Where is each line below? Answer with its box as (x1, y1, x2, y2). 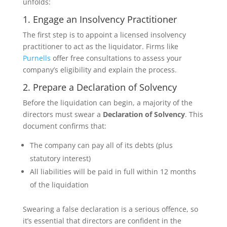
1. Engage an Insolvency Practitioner (22, 13, 177, 25)
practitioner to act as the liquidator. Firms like (22, 42, 178, 51)
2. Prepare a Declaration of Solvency (22, 81, 177, 93)
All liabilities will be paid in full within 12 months (29, 167, 196, 176)
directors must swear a (22, 109, 103, 119)
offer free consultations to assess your (50, 53, 182, 63)
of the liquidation (29, 180, 89, 190)
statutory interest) (29, 154, 91, 163)
